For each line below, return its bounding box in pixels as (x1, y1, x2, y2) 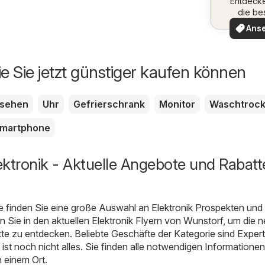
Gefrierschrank (73, 98, 145, 111)
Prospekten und (193, 202, 263, 214)
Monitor (159, 98, 195, 111)
